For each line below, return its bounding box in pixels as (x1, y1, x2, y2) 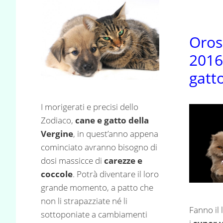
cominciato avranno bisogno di (41, 141, 157, 153)
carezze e (104, 154, 142, 166)
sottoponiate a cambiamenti (41, 208, 147, 220)
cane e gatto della (73, 114, 149, 126)
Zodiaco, (41, 114, 73, 126)
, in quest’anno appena (73, 127, 158, 139)
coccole (41, 168, 73, 180)
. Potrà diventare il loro (73, 168, 159, 180)
